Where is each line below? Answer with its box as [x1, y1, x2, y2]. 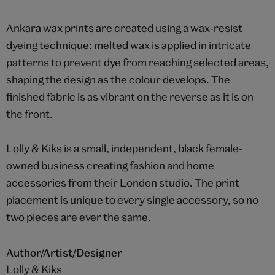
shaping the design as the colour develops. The [6, 72, 230, 86]
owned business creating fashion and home [6, 158, 214, 172]
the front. [6, 107, 53, 120]
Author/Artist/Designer [6, 246, 122, 259]
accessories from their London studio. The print [6, 176, 239, 189]
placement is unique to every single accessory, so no [6, 193, 258, 206]
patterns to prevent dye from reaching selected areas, [6, 55, 269, 69]
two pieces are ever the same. [6, 210, 151, 223]
